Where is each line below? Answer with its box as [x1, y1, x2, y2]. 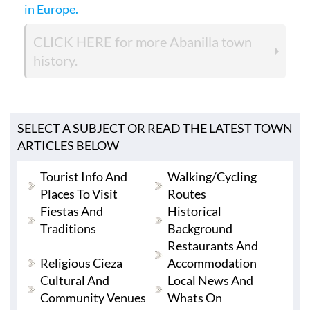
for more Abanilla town [112, 33, 252, 51]
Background [167, 221, 232, 237]
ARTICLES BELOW [17, 138, 119, 154]
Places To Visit [40, 186, 118, 202]
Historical [167, 203, 221, 219]
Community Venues [40, 290, 146, 306]
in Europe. [24, 1, 78, 17]
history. [33, 52, 77, 69]
